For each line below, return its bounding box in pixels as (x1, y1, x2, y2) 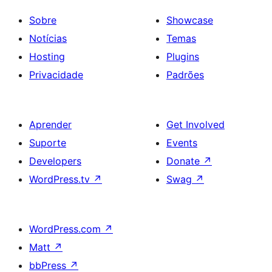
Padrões (166, 69, 204, 81)
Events (166, 137, 197, 149)
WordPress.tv (29, 173, 93, 186)
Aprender (29, 118, 72, 131)
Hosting (29, 50, 65, 63)
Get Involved (166, 118, 225, 131)
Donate (166, 155, 203, 168)
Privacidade (29, 69, 83, 81)
